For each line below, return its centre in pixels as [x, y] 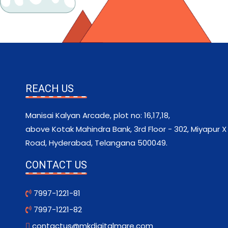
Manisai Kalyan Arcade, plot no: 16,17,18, [98, 116]
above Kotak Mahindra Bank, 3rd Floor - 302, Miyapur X [126, 129]
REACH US [50, 89]
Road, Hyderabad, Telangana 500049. [96, 143]
